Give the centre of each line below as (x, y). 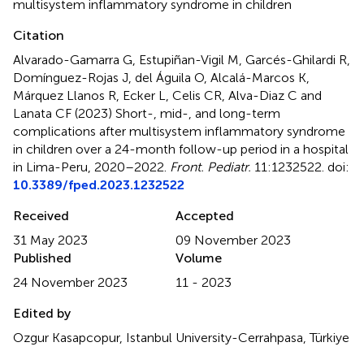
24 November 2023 (70, 282)
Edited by (42, 313)
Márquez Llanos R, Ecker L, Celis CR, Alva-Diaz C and (167, 95)
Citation (39, 35)
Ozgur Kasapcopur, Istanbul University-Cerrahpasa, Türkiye (181, 337)
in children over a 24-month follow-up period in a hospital (181, 149)
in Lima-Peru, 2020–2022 (89, 167)
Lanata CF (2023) (64, 113)
